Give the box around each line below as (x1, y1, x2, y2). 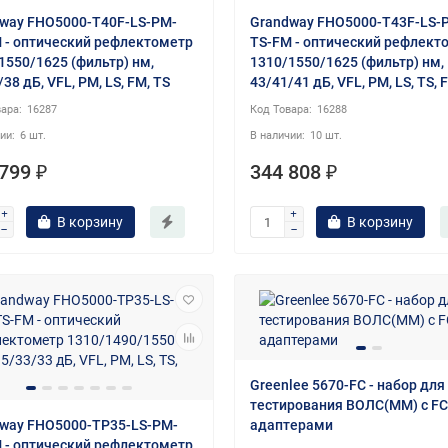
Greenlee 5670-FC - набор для (249, 377, 445, 394)
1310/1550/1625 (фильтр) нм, (249, 54, 444, 71)
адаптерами (249, 417, 333, 434)
